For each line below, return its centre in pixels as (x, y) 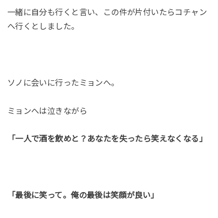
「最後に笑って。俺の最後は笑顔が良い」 (83, 195)
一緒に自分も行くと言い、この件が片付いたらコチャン (107, 12)
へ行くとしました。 (43, 27)
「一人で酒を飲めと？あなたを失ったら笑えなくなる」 (107, 139)
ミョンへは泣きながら (47, 111)
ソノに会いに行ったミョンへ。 (63, 82)
